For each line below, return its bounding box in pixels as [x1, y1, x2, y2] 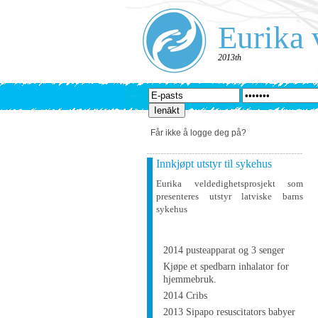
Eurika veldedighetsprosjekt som [156, 178, 303, 189]
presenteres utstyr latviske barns [156, 191, 303, 202]
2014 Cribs [163, 290, 207, 301]
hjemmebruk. [163, 274, 216, 285]
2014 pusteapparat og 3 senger [163, 245, 285, 256]
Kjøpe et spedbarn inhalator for [163, 261, 289, 272]
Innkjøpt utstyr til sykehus [156, 158, 272, 170]
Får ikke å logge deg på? [150, 128, 246, 138]
